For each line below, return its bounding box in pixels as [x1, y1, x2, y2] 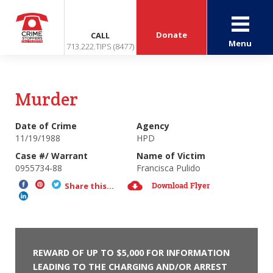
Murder [15, 88, 78, 110]
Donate [156, 29, 188, 40]
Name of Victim [136, 150, 205, 161]
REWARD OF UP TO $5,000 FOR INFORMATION [32, 246, 230, 258]
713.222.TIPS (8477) [66, 41, 135, 52]
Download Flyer [152, 180, 210, 191]
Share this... [65, 180, 114, 191]
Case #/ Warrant [15, 150, 88, 161]
